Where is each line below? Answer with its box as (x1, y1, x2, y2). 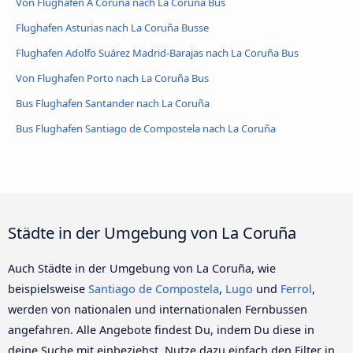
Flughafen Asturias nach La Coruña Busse (16, 20, 209, 35)
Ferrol (281, 281, 312, 296)
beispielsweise (8, 281, 88, 296)
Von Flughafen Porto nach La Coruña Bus (16, 70, 209, 85)
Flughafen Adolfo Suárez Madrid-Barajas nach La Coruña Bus (16, 45, 299, 60)
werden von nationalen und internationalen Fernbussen (8, 301, 307, 317)
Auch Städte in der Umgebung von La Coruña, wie (8, 260, 276, 276)
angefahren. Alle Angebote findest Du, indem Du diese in (8, 321, 314, 337)
